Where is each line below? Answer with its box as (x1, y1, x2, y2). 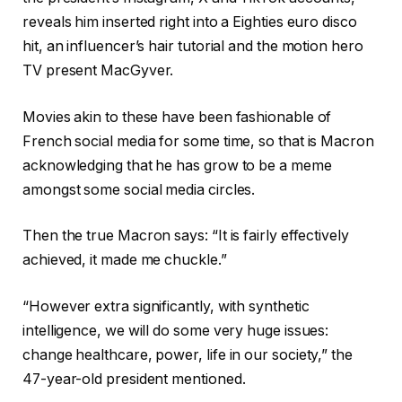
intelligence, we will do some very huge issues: (22, 322, 329, 340)
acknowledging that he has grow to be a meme (22, 156, 332, 174)
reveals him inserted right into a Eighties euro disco (22, 13, 357, 31)
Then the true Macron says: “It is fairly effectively (22, 227, 349, 245)
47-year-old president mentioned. (22, 371, 246, 389)
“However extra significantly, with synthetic (22, 298, 310, 316)
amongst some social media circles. (22, 180, 256, 198)
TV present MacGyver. (22, 62, 174, 80)
